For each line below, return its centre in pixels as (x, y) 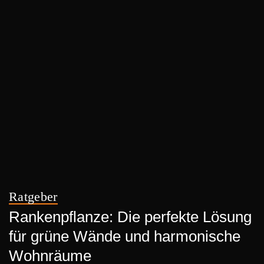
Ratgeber (33, 197)
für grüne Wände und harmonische (125, 236)
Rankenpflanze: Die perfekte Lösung (130, 217)
